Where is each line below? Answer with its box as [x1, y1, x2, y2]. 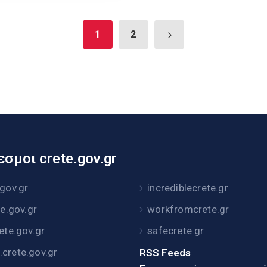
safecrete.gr [147, 224, 204, 237]
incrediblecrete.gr [147, 181, 228, 194]
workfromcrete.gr [147, 203, 229, 215]
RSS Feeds [139, 246, 191, 259]
